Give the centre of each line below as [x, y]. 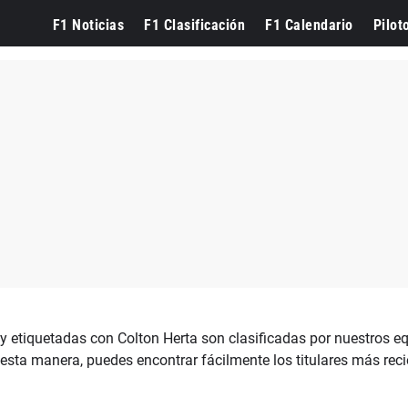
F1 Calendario [309, 25]
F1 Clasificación [194, 25]
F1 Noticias [88, 25]
